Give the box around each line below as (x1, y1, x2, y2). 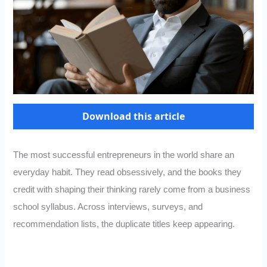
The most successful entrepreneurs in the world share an (13, 150, 235, 160)
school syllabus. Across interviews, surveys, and (13, 202, 203, 212)
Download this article (82, 110, 185, 123)
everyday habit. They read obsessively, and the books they (13, 167, 242, 178)
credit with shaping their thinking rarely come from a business (13, 185, 251, 195)
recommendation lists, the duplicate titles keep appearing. (13, 219, 235, 229)
